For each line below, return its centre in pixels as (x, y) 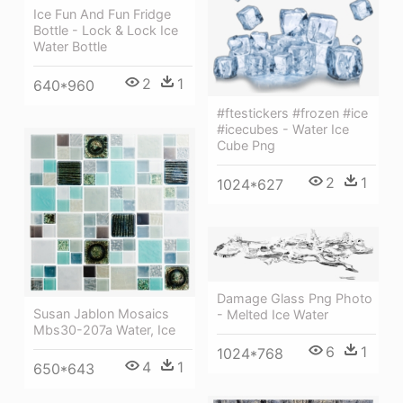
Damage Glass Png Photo (295, 299)
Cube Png (246, 145)
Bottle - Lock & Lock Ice (106, 31)
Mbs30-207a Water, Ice (104, 330)
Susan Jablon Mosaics (101, 314)
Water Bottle (70, 47)
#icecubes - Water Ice (283, 129)
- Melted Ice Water (273, 315)
